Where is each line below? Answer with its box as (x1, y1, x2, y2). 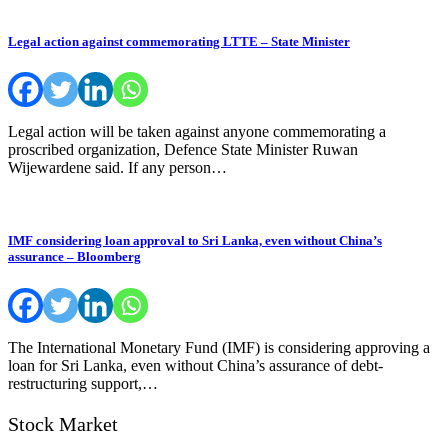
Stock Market (8, 412, 118, 435)
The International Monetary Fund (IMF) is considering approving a (8, 338, 430, 356)
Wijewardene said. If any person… (8, 159, 227, 177)
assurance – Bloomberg (8, 249, 141, 265)
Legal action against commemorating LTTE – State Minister (8, 34, 350, 50)
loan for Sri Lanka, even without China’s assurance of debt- (8, 356, 383, 374)
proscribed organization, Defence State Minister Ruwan (8, 141, 358, 159)
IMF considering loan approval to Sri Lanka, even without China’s (8, 233, 382, 249)
